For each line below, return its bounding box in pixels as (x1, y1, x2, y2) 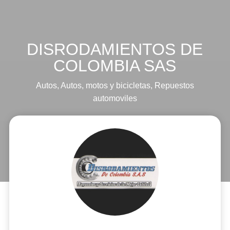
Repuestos (154, 81, 194, 90)
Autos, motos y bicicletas (60, 81, 150, 90)
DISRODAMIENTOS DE (27, 40, 203, 59)
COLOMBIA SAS (53, 56, 177, 75)
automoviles (92, 94, 137, 103)
